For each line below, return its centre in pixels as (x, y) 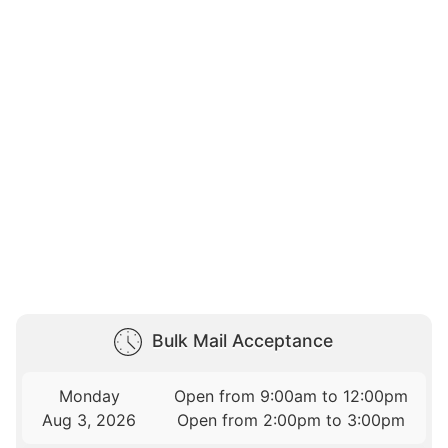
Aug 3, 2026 (89, 420)
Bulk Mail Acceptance (242, 341)
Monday (89, 396)
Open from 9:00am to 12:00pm (291, 396)
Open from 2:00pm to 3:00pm (291, 420)
